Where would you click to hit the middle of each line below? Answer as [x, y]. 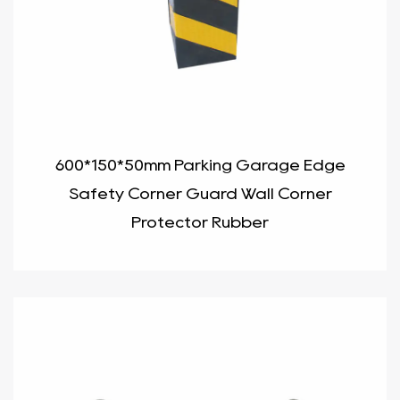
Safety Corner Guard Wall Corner [200, 194]
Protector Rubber [200, 222]
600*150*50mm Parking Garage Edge [200, 165]
